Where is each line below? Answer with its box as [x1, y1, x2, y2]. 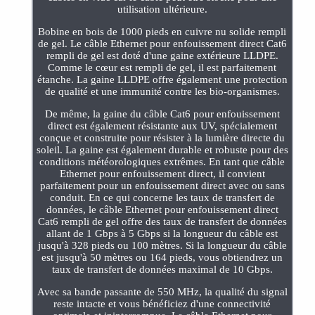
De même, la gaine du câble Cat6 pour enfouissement [44, 108, 280, 120]
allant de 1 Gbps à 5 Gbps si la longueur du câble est [46, 227, 278, 239]
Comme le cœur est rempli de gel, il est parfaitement [48, 61, 277, 73]
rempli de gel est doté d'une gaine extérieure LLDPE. [46, 49, 278, 61]
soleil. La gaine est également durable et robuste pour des [36, 143, 288, 155]
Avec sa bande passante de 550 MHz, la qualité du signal [37, 285, 288, 297]
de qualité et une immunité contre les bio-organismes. [44, 85, 280, 97]
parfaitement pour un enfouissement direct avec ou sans [39, 179, 285, 191]
